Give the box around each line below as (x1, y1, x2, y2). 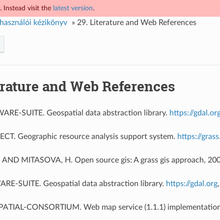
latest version (53, 4, 93, 12)
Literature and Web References (89, 19, 196, 27)
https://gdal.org (165, 180, 218, 188)
